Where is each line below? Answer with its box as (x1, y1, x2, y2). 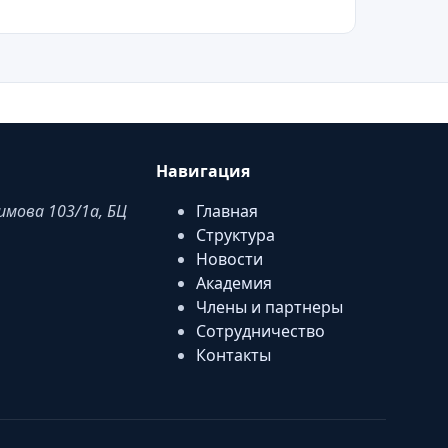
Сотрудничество (195, 320, 325, 343)
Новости (195, 248, 263, 271)
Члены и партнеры (195, 296, 343, 319)
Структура (195, 224, 275, 247)
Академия (195, 272, 272, 295)
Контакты (195, 344, 271, 367)
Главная (195, 200, 258, 223)
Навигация (155, 160, 250, 183)
